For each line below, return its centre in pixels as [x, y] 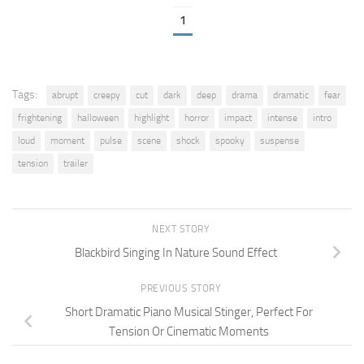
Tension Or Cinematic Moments [188, 331]
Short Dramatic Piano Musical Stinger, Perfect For [188, 312]
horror [197, 117]
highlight [152, 117]
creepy [107, 95]
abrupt [65, 95]
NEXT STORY [182, 229]
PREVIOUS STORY [182, 288]
